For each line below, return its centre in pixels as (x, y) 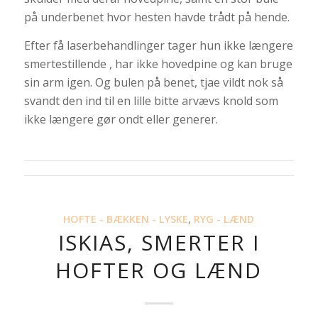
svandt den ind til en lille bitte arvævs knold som (151, 100)
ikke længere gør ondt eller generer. (121, 119)
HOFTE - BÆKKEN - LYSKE (126, 219)
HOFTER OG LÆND (159, 270)
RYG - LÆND (224, 219)
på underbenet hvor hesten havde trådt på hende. (157, 17)
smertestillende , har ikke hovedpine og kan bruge (158, 64)
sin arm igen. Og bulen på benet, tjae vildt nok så (153, 82)
